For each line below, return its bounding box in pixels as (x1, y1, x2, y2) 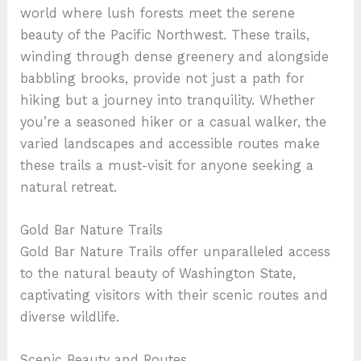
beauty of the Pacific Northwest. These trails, (20, 27, 310, 43)
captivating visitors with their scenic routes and (20, 287, 329, 303)
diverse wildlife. (20, 309, 120, 325)
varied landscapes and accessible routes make (20, 135, 321, 151)
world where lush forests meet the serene (20, 5, 296, 21)
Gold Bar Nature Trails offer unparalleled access (20, 243, 331, 259)
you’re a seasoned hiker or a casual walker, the (20, 114, 327, 130)
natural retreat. (20, 179, 118, 195)
